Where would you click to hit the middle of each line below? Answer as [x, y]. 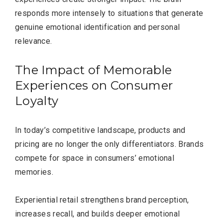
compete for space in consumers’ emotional [95, 158]
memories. [34, 172]
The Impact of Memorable [94, 70]
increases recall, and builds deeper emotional [98, 214]
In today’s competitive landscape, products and [100, 130]
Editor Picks [53, 76]
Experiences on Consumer [94, 85]
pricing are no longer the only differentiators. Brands [110, 144]
